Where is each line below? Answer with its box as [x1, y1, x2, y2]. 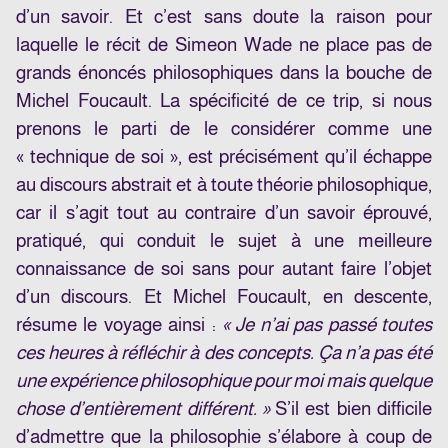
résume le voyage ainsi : [16, 314, 222, 336]
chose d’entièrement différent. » [16, 398, 276, 420]
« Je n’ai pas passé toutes [222, 314, 432, 336]
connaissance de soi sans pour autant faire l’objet [16, 258, 432, 280]
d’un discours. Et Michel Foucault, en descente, [16, 286, 432, 308]
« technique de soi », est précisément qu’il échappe [16, 146, 432, 168]
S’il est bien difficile [275, 398, 433, 420]
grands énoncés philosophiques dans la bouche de [16, 62, 432, 84]
